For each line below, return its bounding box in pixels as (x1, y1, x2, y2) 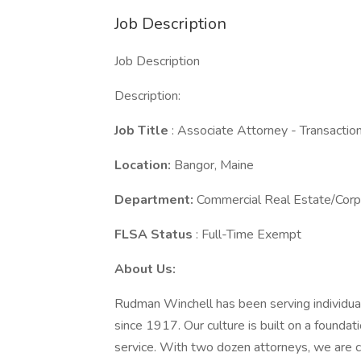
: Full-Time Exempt (196, 226, 305, 243)
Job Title (114, 122, 172, 139)
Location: (114, 156, 174, 174)
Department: (114, 191, 197, 209)
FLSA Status (114, 226, 196, 243)
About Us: (114, 260, 176, 278)
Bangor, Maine (174, 156, 254, 174)
